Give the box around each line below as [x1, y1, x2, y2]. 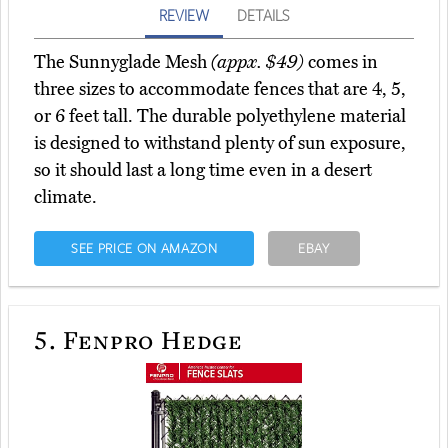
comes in [304, 51, 378, 74]
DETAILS [237, 5, 289, 26]
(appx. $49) [211, 51, 304, 74]
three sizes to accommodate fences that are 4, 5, [34, 78, 406, 101]
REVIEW [159, 5, 209, 26]
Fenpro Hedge [56, 322, 244, 357]
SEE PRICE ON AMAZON [70, 239, 218, 258]
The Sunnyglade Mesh [34, 51, 211, 74]
